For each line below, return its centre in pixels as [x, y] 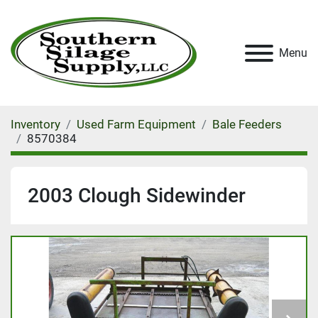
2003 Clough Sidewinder [137, 196]
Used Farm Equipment [136, 124]
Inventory [35, 124]
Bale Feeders [247, 124]
